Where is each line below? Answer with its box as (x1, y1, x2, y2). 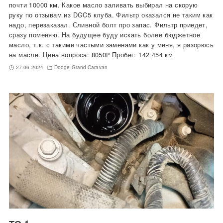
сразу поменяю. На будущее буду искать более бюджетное (8, 30, 201, 40)
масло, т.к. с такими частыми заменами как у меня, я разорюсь (8, 40, 214, 50)
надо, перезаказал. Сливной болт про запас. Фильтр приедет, (8, 20, 208, 30)
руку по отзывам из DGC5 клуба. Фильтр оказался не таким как (8, 10, 213, 20)
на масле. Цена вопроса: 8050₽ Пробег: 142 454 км (8, 50, 173, 60)
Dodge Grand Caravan (54, 64, 108, 71)
